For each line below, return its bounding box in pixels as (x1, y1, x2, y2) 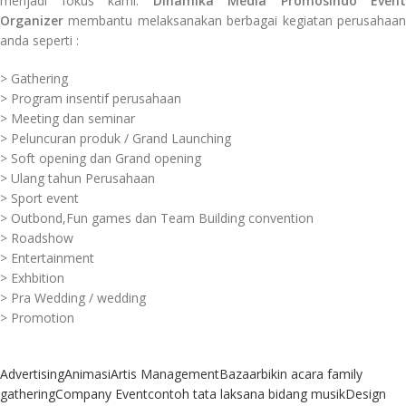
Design (345, 385, 386, 403)
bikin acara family (261, 365, 362, 383)
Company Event (55, 385, 148, 403)
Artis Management (111, 365, 219, 383)
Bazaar (219, 365, 261, 383)
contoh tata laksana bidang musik (148, 385, 345, 403)
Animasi (64, 365, 111, 383)
